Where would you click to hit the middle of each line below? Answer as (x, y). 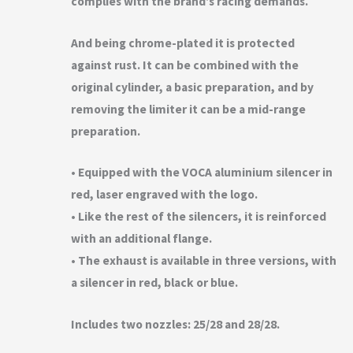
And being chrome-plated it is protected (182, 43)
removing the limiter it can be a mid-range (188, 109)
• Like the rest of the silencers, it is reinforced (198, 217)
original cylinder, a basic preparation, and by (192, 87)
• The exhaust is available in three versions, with (203, 261)
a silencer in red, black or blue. (154, 283)
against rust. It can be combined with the (184, 65)
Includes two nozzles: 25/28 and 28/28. (175, 325)
